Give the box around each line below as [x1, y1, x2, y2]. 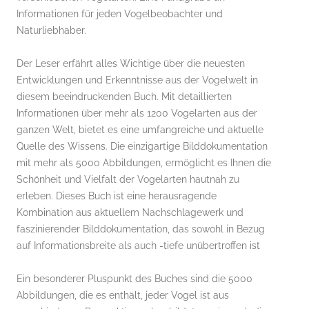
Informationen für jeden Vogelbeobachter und [17, 8, 223, 19]
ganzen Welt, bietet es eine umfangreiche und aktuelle [17, 123, 263, 135]
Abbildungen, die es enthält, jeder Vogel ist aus [17, 289, 229, 301]
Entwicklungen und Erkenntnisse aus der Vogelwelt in [17, 74, 258, 86]
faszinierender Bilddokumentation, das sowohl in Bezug [17, 223, 265, 235]
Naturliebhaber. [17, 24, 86, 36]
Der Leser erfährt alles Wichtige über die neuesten [17, 57, 245, 69]
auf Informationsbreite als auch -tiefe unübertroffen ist [17, 239, 260, 251]
